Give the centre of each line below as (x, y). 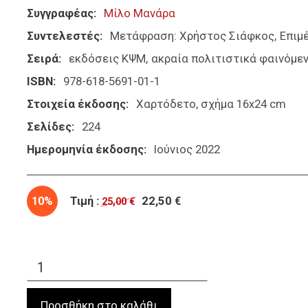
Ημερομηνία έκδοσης (85, 150)
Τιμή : (85, 201)
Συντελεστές (63, 36)
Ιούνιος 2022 (187, 150)
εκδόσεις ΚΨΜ (107, 59)
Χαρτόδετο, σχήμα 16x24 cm (211, 104)
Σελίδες (49, 127)
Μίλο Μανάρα (139, 13)
